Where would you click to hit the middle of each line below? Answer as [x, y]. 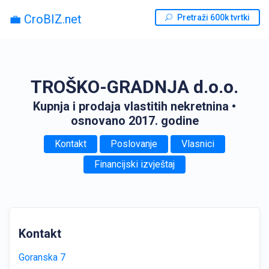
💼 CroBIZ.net [45, 19]
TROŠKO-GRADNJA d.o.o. [134, 87]
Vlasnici [198, 144]
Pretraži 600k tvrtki [213, 17]
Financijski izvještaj [134, 164]
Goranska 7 [42, 257]
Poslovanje [134, 144]
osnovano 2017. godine [134, 121]
